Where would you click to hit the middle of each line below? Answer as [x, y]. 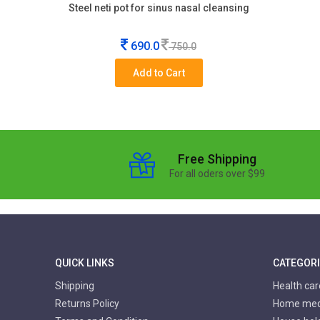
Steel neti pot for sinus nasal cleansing [159, 8]
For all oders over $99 [217, 174]
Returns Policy [87, 304]
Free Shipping [217, 159]
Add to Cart [159, 73]
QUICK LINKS [85, 263]
